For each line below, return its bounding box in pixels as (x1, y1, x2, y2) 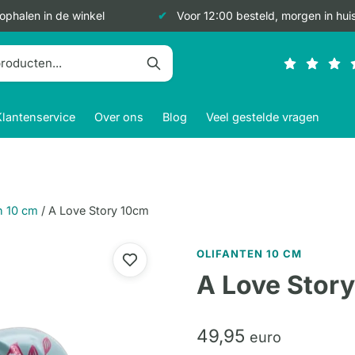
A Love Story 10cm (48, 204, 149, 217)
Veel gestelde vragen (206, 109, 319, 124)
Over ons (94, 109, 143, 124)
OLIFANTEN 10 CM (196, 246, 303, 260)
